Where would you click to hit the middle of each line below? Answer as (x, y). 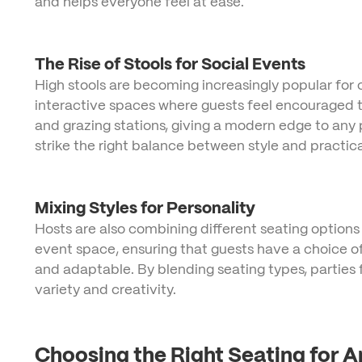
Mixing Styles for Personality (145, 208)
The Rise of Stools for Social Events (170, 64)
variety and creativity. (105, 290)
